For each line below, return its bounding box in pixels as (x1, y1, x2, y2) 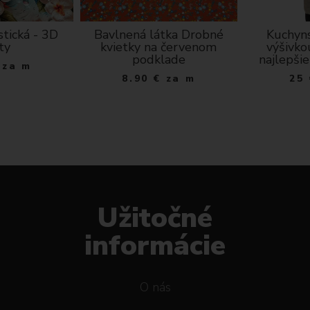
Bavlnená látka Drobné (93, 26, 224, 44)
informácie (84, 227, 226, 265)
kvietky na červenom (100, 39, 217, 56)
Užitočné (98, 199, 212, 237)
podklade (131, 51, 185, 69)
